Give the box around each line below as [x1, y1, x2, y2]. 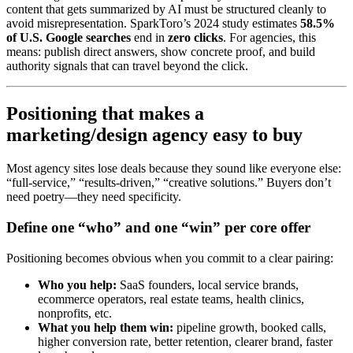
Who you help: [38, 277, 117, 292]
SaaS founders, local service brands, [117, 277, 299, 292]
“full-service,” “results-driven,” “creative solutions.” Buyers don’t [6, 176, 331, 190]
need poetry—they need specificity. [6, 190, 181, 204]
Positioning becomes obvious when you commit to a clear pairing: [6, 251, 333, 265]
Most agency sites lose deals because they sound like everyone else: [6, 162, 341, 176]
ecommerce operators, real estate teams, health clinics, [38, 292, 304, 306]
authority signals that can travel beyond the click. [6, 59, 248, 73]
